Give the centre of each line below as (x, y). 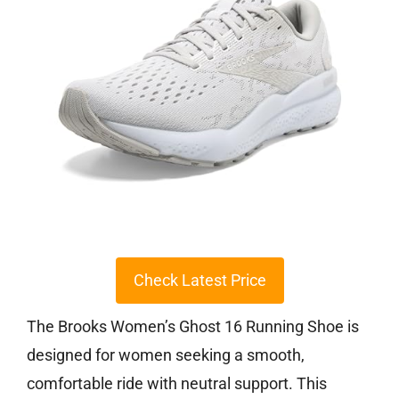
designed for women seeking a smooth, (166, 355)
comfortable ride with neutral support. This (177, 384)
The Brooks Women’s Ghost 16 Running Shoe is (193, 327)
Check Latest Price (199, 281)
